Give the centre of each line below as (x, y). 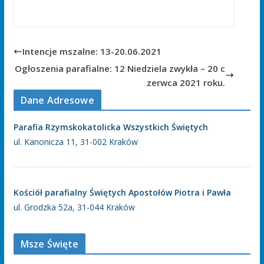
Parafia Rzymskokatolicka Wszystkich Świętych (110, 127)
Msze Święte (49, 244)
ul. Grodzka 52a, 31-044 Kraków (74, 207)
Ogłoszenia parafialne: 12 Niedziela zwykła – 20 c (120, 68)
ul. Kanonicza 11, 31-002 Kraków (75, 141)
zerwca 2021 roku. (186, 82)
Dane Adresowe (57, 100)
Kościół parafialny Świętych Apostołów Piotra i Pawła (122, 192)
